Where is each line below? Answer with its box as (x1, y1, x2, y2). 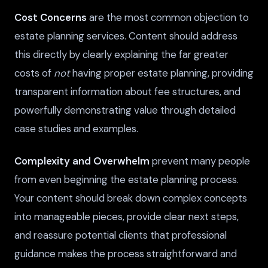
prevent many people (150, 154, 250, 168)
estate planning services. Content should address (14, 29, 237, 43)
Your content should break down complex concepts (14, 191, 247, 205)
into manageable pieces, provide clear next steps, (14, 210, 239, 224)
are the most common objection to (87, 11, 249, 25)
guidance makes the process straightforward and (14, 247, 237, 261)
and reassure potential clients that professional (14, 229, 227, 242)
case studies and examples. (14, 122, 138, 136)
